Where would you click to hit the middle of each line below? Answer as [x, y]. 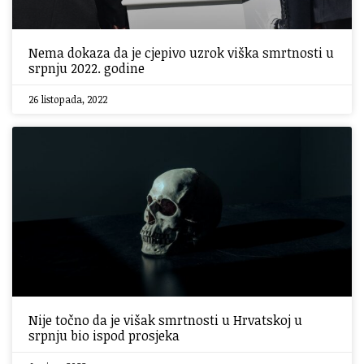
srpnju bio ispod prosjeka [104, 336]
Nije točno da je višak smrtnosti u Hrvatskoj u [165, 320]
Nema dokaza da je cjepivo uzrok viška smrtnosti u [181, 53]
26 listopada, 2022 [68, 99]
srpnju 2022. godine [87, 68]
